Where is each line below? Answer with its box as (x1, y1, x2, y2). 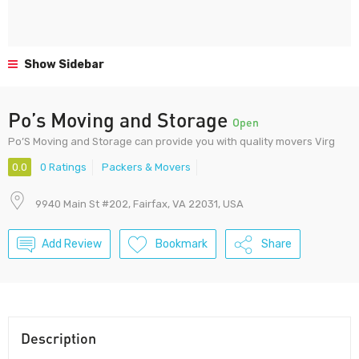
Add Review (42, 237, 102, 252)
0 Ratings (40, 161, 87, 174)
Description (21, 329, 96, 348)
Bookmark (155, 237, 208, 252)
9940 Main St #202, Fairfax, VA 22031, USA (35, 198, 244, 211)
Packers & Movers (102, 161, 191, 174)
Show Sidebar (22, 58, 104, 71)
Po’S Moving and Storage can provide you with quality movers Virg (8, 135, 335, 147)
